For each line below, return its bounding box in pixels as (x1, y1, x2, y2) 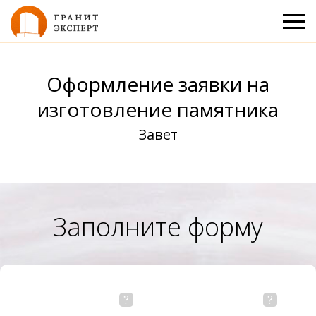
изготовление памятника (37, 96, 279, 123)
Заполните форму (53, 209, 263, 244)
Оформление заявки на (47, 71, 269, 97)
